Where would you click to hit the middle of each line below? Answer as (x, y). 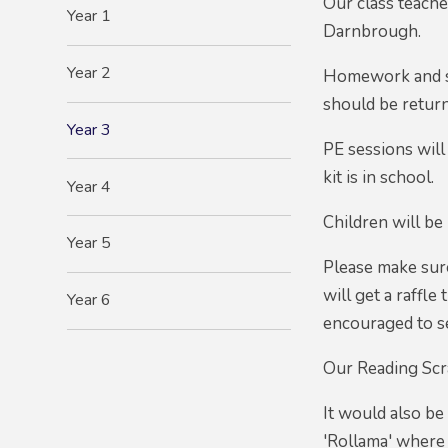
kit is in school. (381, 177)
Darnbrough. (372, 31)
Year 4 (89, 186)
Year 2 (89, 73)
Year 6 (89, 300)
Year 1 (89, 16)
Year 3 (89, 129)
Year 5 (89, 243)
